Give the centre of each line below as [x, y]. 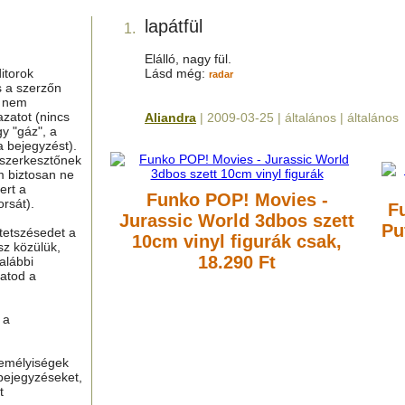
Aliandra [170, 118]
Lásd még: [177, 73]
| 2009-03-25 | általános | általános [297, 118]
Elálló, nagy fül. [188, 59]
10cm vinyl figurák [212, 241]
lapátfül [174, 26]
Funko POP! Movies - [237, 200]
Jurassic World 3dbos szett [237, 221]
